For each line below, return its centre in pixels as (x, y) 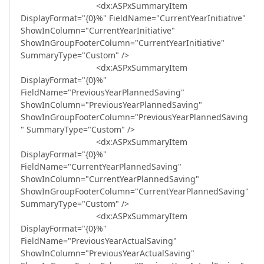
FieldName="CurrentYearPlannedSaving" (101, 166)
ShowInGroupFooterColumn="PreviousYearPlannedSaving (134, 117)
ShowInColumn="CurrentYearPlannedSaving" (110, 179)
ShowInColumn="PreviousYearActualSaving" (108, 253)
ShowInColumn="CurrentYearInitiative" (98, 30)
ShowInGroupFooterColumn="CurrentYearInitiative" (123, 43)
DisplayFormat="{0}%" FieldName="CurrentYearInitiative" (133, 18)
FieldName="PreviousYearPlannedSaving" (103, 92)
